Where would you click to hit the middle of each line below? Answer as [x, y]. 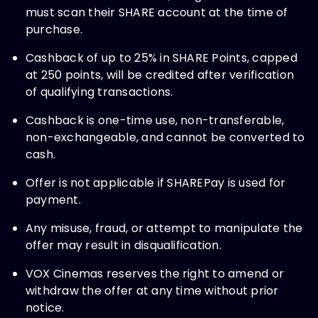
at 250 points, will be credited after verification [160, 75]
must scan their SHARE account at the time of [157, 12]
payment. [53, 200]
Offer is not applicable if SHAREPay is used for [156, 183]
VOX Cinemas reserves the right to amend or [155, 274]
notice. [45, 308]
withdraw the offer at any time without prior [152, 291]
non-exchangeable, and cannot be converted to [165, 137]
